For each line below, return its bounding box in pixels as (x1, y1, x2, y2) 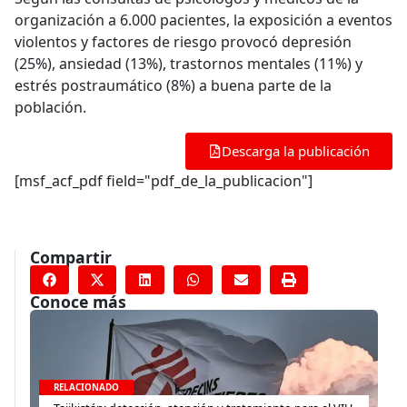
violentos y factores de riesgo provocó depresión (15, 32, 352, 53)
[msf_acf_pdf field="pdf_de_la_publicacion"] (15, 171, 313, 192)
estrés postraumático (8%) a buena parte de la (15, 75, 332, 96)
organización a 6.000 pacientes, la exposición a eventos (15, 10, 392, 31)
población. (15, 97, 86, 118)
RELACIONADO (54, 381, 119, 393)
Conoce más (30, 290, 126, 313)
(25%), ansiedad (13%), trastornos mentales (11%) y (15, 54, 362, 74)
